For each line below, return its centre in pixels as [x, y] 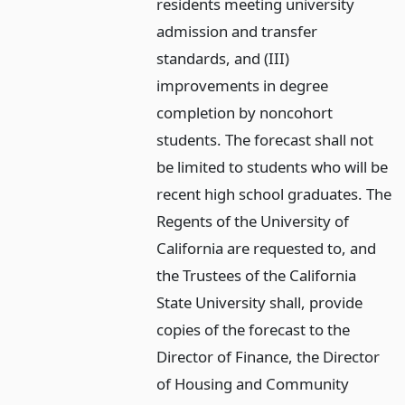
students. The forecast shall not [265, 140]
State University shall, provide [260, 303]
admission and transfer [237, 32]
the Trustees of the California [257, 276]
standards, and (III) [223, 59]
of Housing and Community [253, 384]
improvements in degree [243, 86]
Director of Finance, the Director [268, 357]
